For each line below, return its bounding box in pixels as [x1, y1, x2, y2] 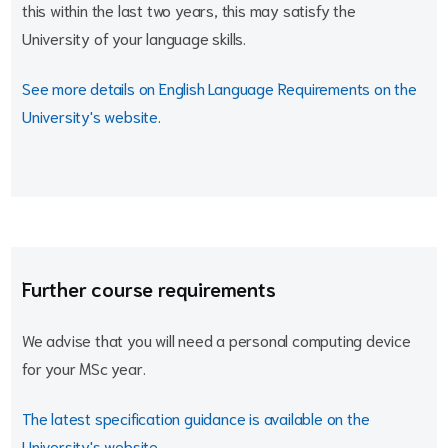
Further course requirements [22, 275, 276, 301]
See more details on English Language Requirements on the [22, 77, 417, 98]
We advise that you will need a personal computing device [22, 329, 411, 350]
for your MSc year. [22, 357, 146, 378]
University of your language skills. [22, 27, 250, 48]
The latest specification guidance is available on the [22, 407, 370, 428]
